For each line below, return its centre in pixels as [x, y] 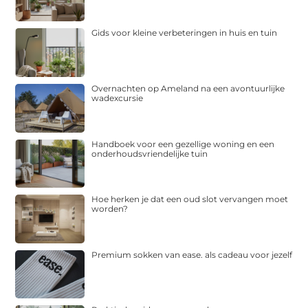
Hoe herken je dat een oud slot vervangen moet [190, 199]
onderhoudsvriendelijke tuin [150, 153]
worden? [110, 209]
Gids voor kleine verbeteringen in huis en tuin [185, 33]
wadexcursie [118, 98]
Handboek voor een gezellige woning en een [183, 144]
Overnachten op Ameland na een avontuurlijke [188, 88]
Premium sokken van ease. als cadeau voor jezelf [192, 254]
